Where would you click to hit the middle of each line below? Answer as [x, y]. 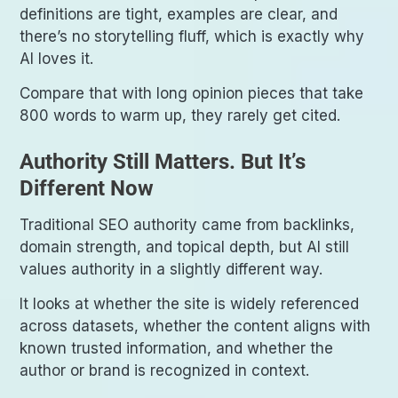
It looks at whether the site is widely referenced [190, 304]
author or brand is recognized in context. [165, 371]
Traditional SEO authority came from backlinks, [187, 225]
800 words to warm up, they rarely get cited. [180, 116]
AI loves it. [57, 59]
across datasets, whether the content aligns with [195, 326]
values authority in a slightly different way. [171, 270]
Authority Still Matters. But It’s [163, 162]
